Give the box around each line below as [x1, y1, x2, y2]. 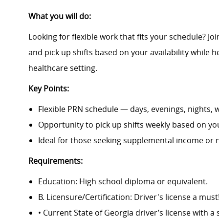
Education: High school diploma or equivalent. [38, 176, 208, 187]
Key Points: [28, 83, 69, 94]
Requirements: [28, 155, 83, 167]
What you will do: [28, 11, 91, 22]
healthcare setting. [28, 63, 97, 74]
